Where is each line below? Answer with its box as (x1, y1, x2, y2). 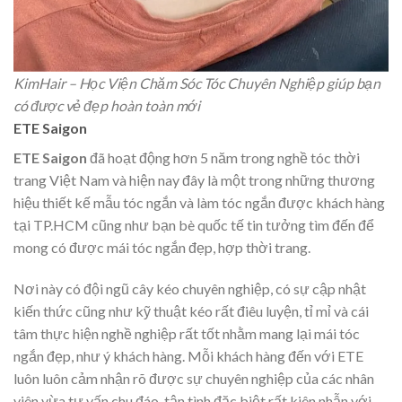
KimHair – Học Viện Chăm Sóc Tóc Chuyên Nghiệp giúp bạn (13, 74, 380, 92)
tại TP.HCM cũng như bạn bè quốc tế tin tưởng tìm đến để (13, 215, 374, 233)
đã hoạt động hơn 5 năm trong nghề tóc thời (87, 148, 360, 166)
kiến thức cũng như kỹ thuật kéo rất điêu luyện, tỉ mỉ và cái (13, 301, 369, 319)
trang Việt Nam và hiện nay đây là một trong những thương (13, 170, 375, 188)
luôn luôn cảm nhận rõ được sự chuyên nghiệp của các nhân (13, 369, 374, 387)
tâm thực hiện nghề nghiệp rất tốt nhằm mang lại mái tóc (13, 324, 360, 342)
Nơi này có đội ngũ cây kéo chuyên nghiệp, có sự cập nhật (13, 279, 366, 297)
